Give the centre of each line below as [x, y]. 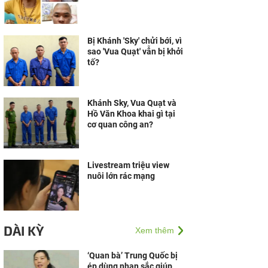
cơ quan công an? [120, 124]
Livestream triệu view [128, 165]
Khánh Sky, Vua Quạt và [132, 103]
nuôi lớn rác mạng [121, 176]
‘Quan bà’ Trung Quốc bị [133, 255]
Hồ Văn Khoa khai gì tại [131, 114]
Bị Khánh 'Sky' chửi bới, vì [135, 41]
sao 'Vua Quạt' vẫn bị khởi [135, 51]
